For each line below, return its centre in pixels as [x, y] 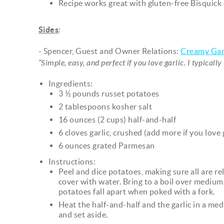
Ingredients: [71, 83]
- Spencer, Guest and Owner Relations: [110, 51]
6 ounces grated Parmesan [107, 145]
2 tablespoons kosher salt [105, 106]
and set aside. [83, 214]
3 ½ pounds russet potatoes [109, 93]
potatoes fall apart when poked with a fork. [137, 191]
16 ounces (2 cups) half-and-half [117, 119]
